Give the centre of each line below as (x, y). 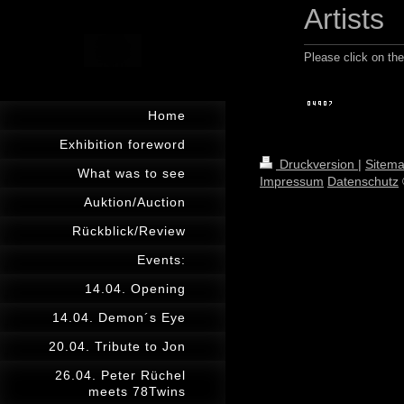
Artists (344, 19)
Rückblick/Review (129, 231)
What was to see (132, 173)
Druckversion (317, 164)
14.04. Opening (135, 289)
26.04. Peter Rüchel (120, 375)
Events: (161, 260)
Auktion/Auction (135, 202)
